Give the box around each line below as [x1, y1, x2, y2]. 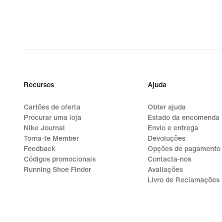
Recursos [24, 81, 54, 89]
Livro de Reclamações [147, 176, 220, 184]
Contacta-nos [147, 155, 191, 163]
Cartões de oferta [24, 103, 80, 111]
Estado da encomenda [147, 113, 220, 121]
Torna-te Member [24, 134, 79, 142]
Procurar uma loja [24, 113, 81, 121]
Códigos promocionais [24, 155, 96, 163]
